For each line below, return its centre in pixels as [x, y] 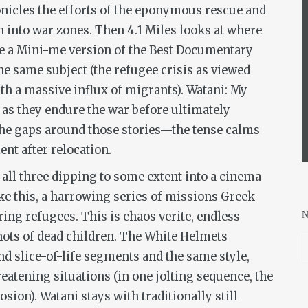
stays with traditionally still [158, 296]
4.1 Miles [153, 30]
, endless [216, 217]
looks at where [221, 30]
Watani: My [217, 90]
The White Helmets [174, 236]
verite [175, 217]
